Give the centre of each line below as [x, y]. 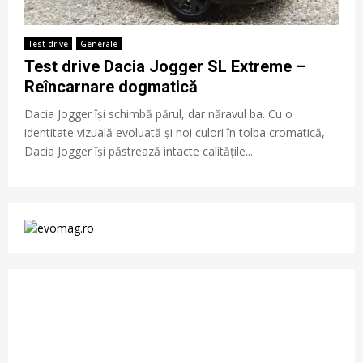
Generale [99, 44]
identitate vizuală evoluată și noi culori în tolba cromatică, [175, 133]
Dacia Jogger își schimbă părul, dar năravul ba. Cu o [158, 114]
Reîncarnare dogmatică [111, 87]
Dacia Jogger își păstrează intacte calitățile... [139, 152]
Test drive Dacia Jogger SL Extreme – [165, 67]
